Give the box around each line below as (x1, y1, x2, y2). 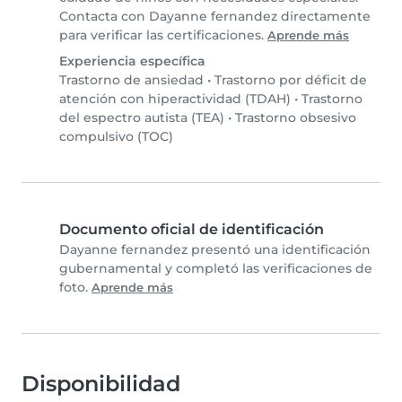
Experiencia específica (59, 53, 205, 70)
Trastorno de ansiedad (59, 72, 204, 89)
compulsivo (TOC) (59, 128, 173, 145)
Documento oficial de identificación (59, 221, 324, 239)
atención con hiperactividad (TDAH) (59, 91, 291, 108)
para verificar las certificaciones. (59, 27, 267, 44)
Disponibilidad (22, 371, 180, 398)
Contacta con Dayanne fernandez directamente (59, 8, 371, 25)
